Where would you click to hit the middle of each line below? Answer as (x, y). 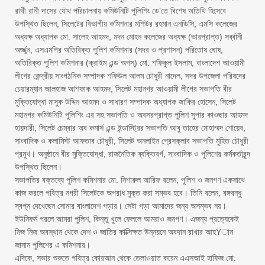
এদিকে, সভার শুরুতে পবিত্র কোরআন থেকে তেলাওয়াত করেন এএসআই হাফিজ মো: (125, 258)
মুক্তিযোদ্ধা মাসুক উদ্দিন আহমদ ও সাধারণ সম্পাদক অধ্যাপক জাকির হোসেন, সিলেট (125, 102)
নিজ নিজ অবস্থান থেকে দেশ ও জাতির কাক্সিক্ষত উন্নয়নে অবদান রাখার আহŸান (124, 232)
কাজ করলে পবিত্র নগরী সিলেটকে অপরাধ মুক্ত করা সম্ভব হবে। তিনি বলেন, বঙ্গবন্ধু (128, 193)
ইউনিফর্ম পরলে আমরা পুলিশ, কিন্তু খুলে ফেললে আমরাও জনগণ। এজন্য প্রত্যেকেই (127, 219)
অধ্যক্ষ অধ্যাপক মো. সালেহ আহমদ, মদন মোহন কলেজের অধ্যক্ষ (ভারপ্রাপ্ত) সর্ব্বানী (129, 37)
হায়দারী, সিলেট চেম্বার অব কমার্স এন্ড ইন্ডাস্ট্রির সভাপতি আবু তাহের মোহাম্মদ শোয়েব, (130, 128)
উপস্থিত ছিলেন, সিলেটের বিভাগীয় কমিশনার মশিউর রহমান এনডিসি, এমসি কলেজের (126, 24)
